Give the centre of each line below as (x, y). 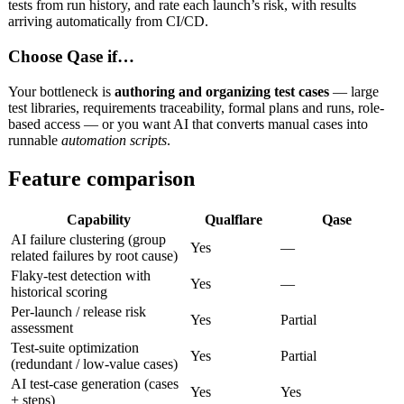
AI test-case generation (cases (95, 383)
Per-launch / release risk (78, 311)
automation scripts (114, 140)
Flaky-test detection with (81, 275)
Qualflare (234, 219)
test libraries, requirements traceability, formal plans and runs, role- (196, 107)
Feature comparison (101, 178)
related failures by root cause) (94, 255)
